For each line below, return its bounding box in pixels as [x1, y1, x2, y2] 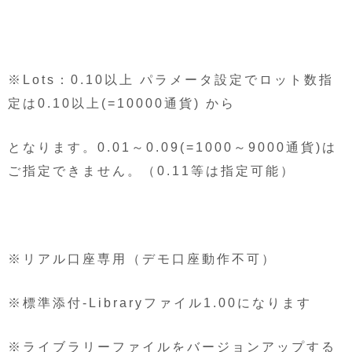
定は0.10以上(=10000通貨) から [8, 96, 236, 110]
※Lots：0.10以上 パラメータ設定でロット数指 [8, 72, 334, 86]
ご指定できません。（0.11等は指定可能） [8, 163, 295, 178]
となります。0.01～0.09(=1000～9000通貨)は [8, 140, 337, 154]
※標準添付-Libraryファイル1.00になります [8, 295, 312, 310]
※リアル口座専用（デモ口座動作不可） [8, 251, 277, 266]
